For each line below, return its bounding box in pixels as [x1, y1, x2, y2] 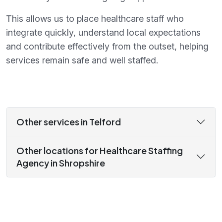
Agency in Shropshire [16, 157, 105, 169]
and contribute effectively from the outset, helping [6, 41, 209, 52]
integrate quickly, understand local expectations [6, 27, 201, 38]
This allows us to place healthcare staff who [6, 13, 184, 24]
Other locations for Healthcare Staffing [16, 145, 183, 157]
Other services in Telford [16, 116, 121, 128]
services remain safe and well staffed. [6, 55, 158, 66]
